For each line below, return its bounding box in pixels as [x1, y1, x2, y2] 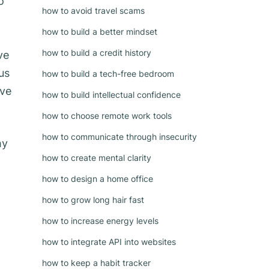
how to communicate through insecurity [42, 131, 197, 142]
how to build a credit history [42, 47, 151, 58]
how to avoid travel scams [42, 5, 145, 16]
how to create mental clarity [42, 153, 151, 163]
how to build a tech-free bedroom [42, 68, 174, 79]
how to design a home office [42, 174, 153, 184]
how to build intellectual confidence [42, 89, 181, 100]
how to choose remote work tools [42, 110, 172, 121]
